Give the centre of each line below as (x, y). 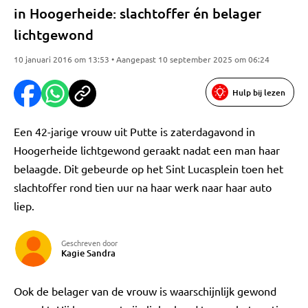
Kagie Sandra (88, 253)
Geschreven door (89, 243)
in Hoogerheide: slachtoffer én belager (137, 13)
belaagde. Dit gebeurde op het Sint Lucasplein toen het (148, 168)
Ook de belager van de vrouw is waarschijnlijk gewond (145, 291)
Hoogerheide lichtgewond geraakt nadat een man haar (147, 150)
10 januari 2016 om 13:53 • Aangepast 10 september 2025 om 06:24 (142, 59)
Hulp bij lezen (259, 92)
